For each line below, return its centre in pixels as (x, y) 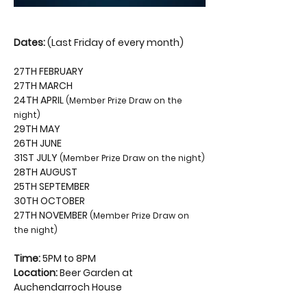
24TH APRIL (40, 100)
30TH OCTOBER (49, 201)
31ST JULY (37, 158)
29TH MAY (37, 129)
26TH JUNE (38, 143)
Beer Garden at (96, 273)
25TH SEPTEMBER (52, 186)
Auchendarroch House (68, 287)
